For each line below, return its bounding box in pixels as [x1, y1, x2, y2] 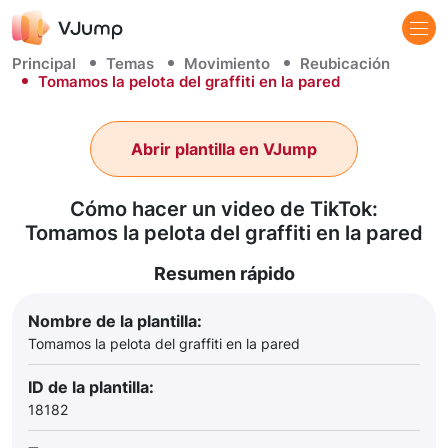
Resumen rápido [153, 263, 295, 284]
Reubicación [300, 54, 390, 73]
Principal [12, 54, 76, 73]
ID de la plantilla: [28, 377, 154, 397]
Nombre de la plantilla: [28, 311, 202, 331]
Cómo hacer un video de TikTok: [70, 197, 378, 221]
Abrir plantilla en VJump [131, 139, 317, 159]
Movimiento [184, 54, 270, 73]
